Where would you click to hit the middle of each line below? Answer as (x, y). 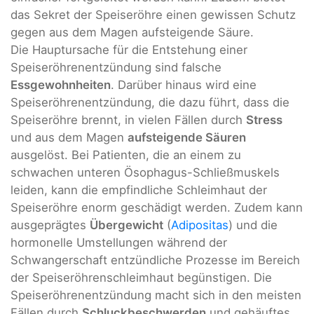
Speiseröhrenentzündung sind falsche (116, 67)
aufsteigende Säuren (187, 137)
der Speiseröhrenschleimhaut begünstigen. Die (141, 277)
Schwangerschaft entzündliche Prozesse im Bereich (155, 260)
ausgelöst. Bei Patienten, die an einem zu (126, 155)
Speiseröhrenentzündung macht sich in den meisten (156, 295)
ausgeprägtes (50, 225)
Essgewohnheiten (61, 84)
